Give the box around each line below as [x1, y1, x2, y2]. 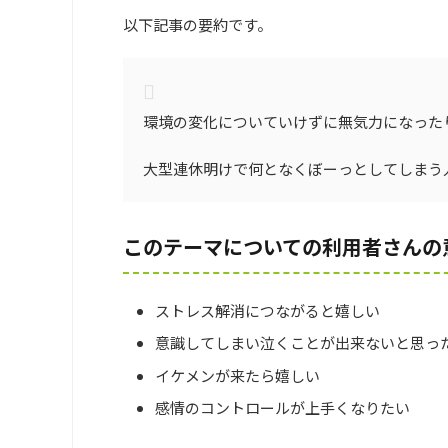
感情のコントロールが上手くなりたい [155, 397, 410, 419]
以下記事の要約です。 [123, 14, 272, 35]
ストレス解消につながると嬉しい [155, 299, 380, 321]
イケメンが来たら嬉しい [155, 364, 320, 386]
